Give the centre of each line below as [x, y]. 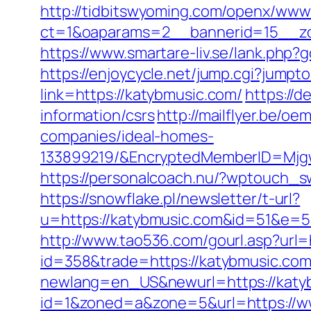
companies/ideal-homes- [127, 136]
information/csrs [98, 115]
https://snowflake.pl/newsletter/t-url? [170, 199]
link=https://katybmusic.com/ [142, 94]
